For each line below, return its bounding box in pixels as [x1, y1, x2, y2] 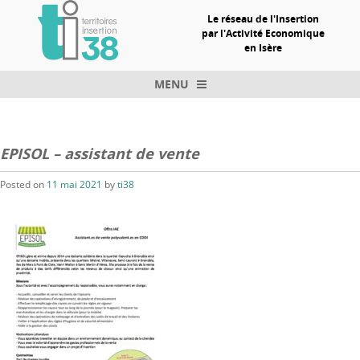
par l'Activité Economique [202, 26, 325, 40]
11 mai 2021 [47, 178, 102, 192]
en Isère [244, 40, 282, 55]
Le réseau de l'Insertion [207, 11, 319, 26]
